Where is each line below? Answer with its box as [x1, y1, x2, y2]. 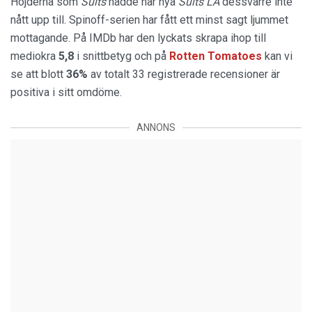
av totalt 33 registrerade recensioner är [91, 68, 280, 81]
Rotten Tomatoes [169, 49, 262, 63]
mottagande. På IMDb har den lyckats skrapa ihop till [10, 31, 266, 45]
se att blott [10, 68, 66, 81]
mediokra [10, 49, 58, 63]
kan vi [265, 49, 292, 63]
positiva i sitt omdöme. [10, 86, 125, 100]
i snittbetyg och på [77, 49, 169, 63]
